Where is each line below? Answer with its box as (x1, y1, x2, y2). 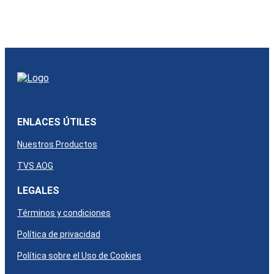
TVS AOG (17, 160, 53, 171)
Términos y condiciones (17, 208, 111, 218)
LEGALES (17, 185, 59, 197)
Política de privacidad (17, 229, 100, 240)
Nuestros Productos (17, 139, 97, 149)
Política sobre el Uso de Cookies (17, 251, 141, 261)
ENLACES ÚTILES (17, 116, 97, 128)
